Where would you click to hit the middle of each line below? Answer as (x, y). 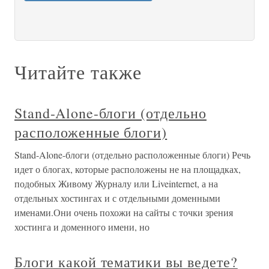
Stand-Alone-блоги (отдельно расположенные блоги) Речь (132, 155)
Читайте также (78, 72)
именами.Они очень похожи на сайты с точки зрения (124, 212)
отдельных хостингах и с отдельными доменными (117, 198)
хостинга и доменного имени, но (82, 227)
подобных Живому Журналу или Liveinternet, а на (116, 183)
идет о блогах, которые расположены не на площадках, (128, 169)
